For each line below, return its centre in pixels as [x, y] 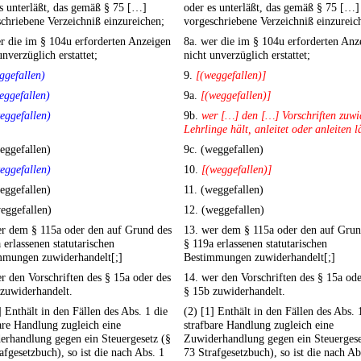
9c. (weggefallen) [224, 149]
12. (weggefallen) [224, 210]
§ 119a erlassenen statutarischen [255, 244]
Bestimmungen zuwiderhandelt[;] [259, 257]
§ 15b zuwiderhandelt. [234, 291]
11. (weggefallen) [224, 190]
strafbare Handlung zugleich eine [259, 325]
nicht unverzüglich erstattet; [247, 55]
